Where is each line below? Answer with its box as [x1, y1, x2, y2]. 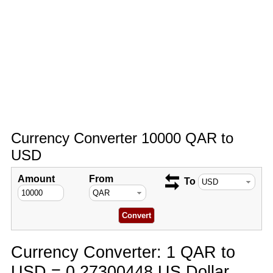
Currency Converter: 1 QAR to [10, 243, 235, 261]
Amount [17, 174, 55, 184]
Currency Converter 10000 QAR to [10, 130, 233, 146]
